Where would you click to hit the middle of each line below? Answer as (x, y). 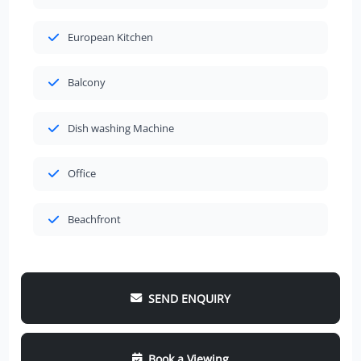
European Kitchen (110, 37)
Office (81, 174)
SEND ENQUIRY (189, 298)
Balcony (86, 83)
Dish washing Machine (120, 128)
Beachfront (94, 219)
